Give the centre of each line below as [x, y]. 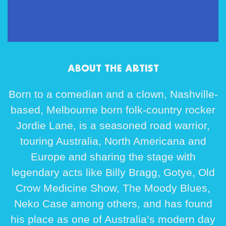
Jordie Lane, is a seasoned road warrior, [113, 126]
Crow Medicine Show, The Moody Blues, [113, 188]
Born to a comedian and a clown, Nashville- [113, 94]
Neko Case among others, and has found [113, 204]
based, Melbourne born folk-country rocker [113, 110]
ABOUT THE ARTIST [113, 69]
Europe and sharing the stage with [113, 157]
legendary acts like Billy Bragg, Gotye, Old [113, 173]
